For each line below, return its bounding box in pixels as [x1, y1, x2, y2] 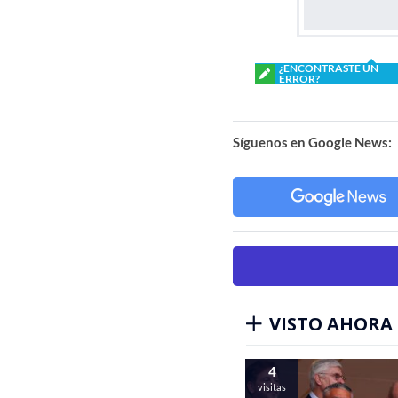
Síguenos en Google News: [233, 134, 392, 150]
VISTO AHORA [269, 312, 393, 336]
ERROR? [279, 72, 320, 85]
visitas [258, 381, 286, 393]
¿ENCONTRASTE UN [279, 61, 378, 75]
